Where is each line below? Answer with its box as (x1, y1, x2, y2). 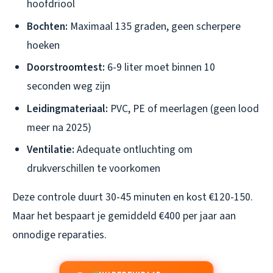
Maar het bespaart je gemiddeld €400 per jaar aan (12, 208, 236, 224)
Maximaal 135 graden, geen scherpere (68, 18, 241, 34)
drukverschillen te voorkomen (27, 161, 160, 177)
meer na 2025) (27, 119, 91, 135)
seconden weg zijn (27, 79, 110, 94)
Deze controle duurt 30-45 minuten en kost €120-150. (12, 190, 253, 205)
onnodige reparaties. (12, 227, 107, 243)
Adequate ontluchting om (74, 142, 193, 158)
